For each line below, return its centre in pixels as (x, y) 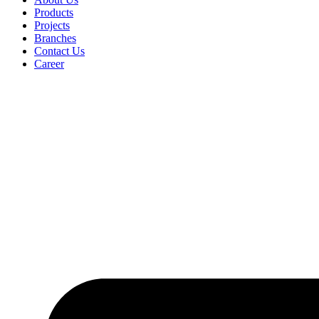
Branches (55, 38)
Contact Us (59, 51)
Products (54, 12)
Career (49, 64)
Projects (52, 25)
